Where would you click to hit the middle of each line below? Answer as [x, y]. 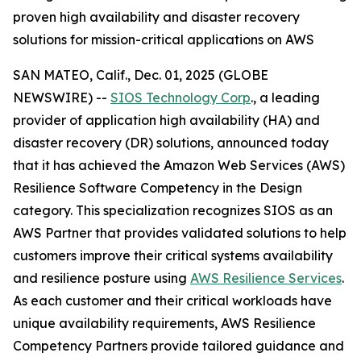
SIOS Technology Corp [180, 98]
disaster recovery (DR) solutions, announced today [171, 143]
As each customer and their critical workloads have [172, 301]
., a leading [285, 98]
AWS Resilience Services [266, 278]
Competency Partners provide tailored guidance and [178, 346]
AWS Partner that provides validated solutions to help [180, 233]
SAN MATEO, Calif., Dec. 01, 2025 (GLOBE [141, 75]
